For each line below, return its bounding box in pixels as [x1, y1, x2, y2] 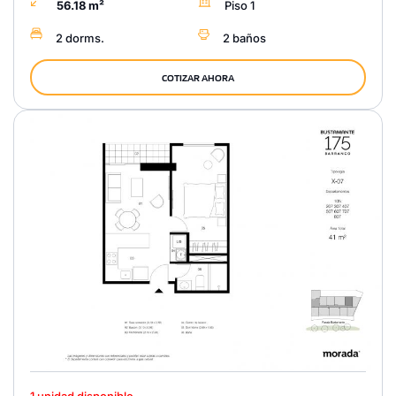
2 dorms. [56, 30, 104, 45]
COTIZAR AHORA [162, 70, 234, 84]
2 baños [223, 30, 266, 45]
